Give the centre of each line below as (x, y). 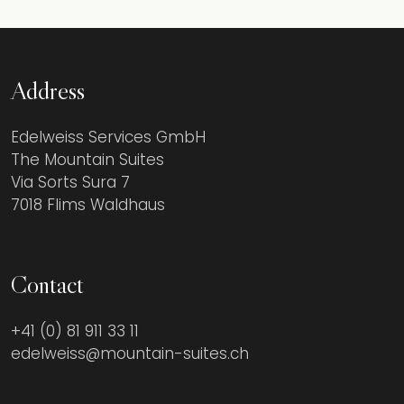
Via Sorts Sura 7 (70, 182)
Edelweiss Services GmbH (108, 137)
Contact (47, 284)
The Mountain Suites (87, 160)
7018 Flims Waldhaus (88, 205)
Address (48, 90)
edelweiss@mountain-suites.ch (130, 353)
